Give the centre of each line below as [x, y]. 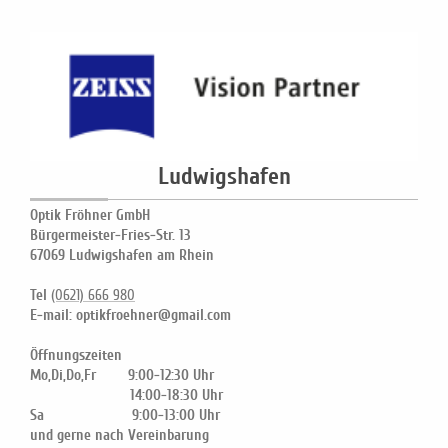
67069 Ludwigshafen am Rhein [122, 255]
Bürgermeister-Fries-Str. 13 [110, 235]
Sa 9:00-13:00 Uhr [135, 415]
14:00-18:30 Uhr [126, 395]
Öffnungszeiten [76, 355]
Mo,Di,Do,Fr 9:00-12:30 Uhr [122, 375]
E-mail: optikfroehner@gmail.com [130, 315]
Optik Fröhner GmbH [90, 215]
